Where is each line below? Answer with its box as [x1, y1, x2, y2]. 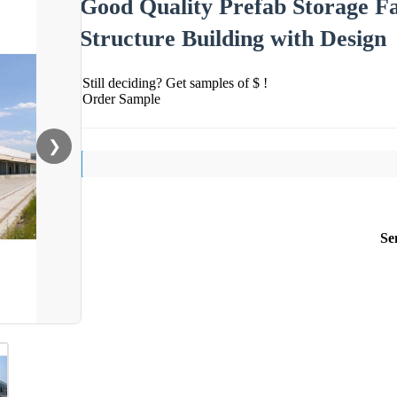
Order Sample [82, 90, 160, 106]
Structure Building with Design [80, 25, 386, 51]
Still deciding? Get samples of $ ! [82, 74, 268, 90]
